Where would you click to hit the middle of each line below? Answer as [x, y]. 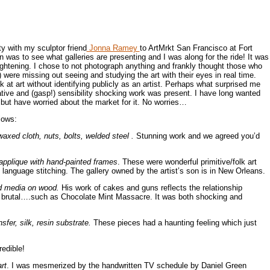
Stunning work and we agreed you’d [198, 136]
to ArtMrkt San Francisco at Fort [196, 48]
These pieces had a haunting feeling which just [174, 222]
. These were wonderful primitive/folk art [187, 162]
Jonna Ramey [113, 48]
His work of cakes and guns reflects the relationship [152, 187]
